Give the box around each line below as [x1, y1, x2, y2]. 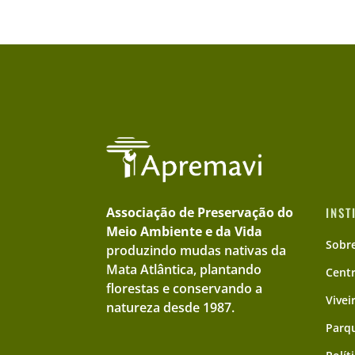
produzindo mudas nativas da [106, 241, 287, 259]
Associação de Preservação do [106, 203, 294, 221]
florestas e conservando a [106, 279, 263, 297]
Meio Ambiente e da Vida [106, 222, 263, 240]
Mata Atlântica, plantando [106, 260, 262, 278]
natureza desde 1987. [106, 298, 235, 316]
